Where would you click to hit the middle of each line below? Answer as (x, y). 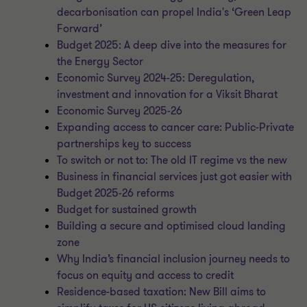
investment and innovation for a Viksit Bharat (168, 95)
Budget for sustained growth (127, 210)
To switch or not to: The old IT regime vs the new (172, 160)
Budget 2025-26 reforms (116, 193)
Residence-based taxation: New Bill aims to (162, 292)
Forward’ (80, 29)
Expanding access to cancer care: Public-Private (176, 127)
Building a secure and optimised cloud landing (172, 226)
